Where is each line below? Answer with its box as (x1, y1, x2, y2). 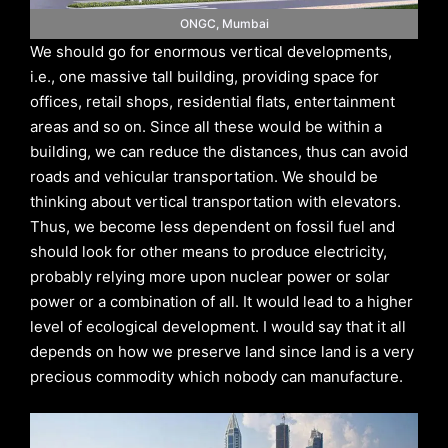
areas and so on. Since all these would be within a (30, 116, 382, 136)
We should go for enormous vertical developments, (30, 41, 392, 61)
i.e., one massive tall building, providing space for (30, 66, 379, 86)
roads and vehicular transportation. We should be (30, 166, 378, 186)
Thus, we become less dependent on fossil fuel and (30, 216, 395, 236)
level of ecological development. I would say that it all (30, 316, 406, 336)
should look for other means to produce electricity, (30, 241, 387, 261)
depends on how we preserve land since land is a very (30, 341, 414, 361)
